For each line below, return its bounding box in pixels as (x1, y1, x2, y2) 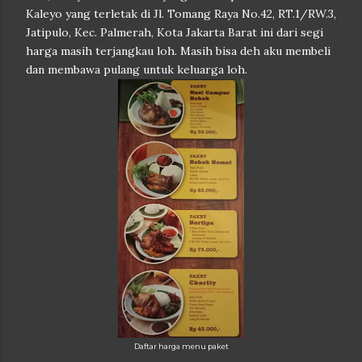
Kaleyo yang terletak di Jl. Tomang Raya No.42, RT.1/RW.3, (26, 6, 336, 21)
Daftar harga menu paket (133, 342, 229, 351)
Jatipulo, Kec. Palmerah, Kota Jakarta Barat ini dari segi (26, 25, 323, 40)
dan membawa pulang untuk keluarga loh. (26, 62, 247, 77)
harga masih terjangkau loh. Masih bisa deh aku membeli (26, 44, 330, 58)
